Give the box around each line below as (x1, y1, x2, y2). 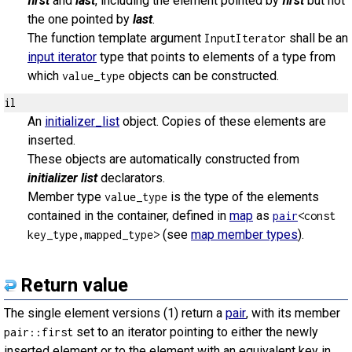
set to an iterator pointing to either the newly (73, 324, 318, 339)
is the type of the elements (167, 189, 319, 204)
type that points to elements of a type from (97, 49, 335, 64)
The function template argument (27, 31, 204, 46)
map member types (191, 227, 298, 242)
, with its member (246, 306, 340, 321)
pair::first (4, 325, 73, 339)
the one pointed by (27, 12, 133, 27)
